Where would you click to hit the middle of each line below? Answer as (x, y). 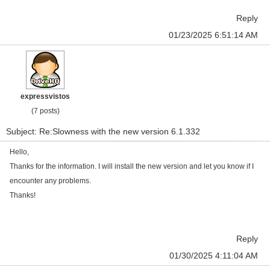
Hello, (19, 152)
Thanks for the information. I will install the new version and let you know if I (132, 166)
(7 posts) (45, 111)
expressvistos (45, 96)
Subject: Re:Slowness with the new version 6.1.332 (103, 131)
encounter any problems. (50, 181)
